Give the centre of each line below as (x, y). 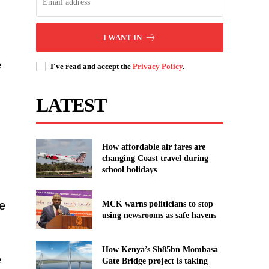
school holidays (129, 169)
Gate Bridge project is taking (155, 261)
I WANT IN (123, 37)
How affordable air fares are (153, 147)
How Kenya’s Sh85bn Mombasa (160, 249)
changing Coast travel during (155, 158)
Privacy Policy (158, 66)
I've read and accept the (92, 66)
